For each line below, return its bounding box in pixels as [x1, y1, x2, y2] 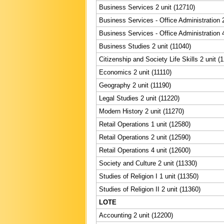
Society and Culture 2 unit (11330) [99, 159, 197, 167]
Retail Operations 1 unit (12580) [99, 120, 190, 128]
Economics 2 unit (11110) [99, 68, 171, 76]
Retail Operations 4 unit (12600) [99, 146, 190, 154]
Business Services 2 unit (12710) [99, 3, 195, 11]
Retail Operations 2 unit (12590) [99, 133, 190, 141]
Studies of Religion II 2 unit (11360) [99, 185, 200, 193]
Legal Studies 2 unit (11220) [99, 94, 179, 102]
